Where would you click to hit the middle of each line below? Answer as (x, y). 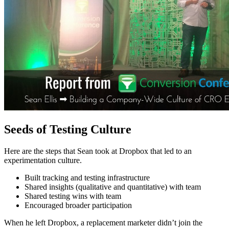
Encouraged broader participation (78, 205)
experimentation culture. (43, 160)
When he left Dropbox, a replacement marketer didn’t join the (103, 222)
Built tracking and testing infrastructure (87, 177)
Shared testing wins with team (73, 196)
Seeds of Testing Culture (68, 129)
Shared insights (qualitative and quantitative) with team (113, 187)
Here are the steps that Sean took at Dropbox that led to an (98, 151)
